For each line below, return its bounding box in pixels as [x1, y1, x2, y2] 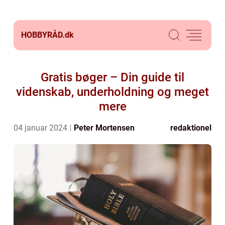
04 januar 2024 [14, 123, 69, 133]
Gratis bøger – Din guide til [41, 70, 184, 84]
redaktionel [170, 123, 211, 133]
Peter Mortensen [74, 123, 135, 133]
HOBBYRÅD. [21, 30, 65, 40]
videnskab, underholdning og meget [16, 85, 209, 99]
